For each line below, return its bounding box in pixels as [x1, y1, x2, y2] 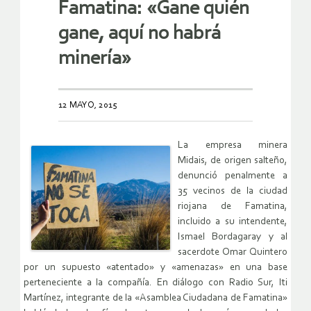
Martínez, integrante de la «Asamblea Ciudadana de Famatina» [24, 293, 287, 304]
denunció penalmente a [178, 171, 287, 182]
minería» [58, 49, 131, 69]
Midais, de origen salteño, [178, 155, 287, 167]
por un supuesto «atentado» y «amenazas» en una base [24, 262, 287, 274]
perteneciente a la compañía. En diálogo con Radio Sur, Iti [24, 278, 287, 289]
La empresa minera [178, 140, 287, 151]
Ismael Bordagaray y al [178, 232, 287, 243]
